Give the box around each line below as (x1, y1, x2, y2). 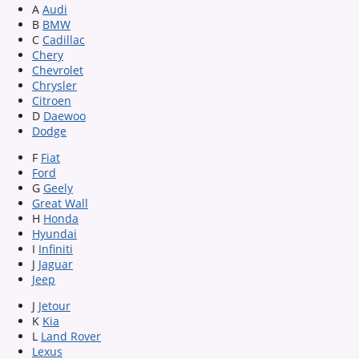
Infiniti (38, 240, 73, 256)
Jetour (38, 297, 71, 313)
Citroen (32, 92, 71, 108)
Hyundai (32, 225, 77, 241)
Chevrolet (32, 62, 83, 78)
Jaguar (38, 256, 73, 272)
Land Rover (41, 328, 101, 344)
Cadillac (42, 31, 85, 47)
